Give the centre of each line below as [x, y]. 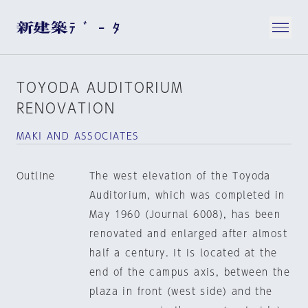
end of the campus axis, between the [189, 272]
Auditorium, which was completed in [187, 195]
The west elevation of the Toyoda [180, 176]
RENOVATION [66, 108]
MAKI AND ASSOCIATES [78, 136]
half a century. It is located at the [183, 253]
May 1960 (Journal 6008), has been [185, 214]
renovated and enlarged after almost [188, 234]
